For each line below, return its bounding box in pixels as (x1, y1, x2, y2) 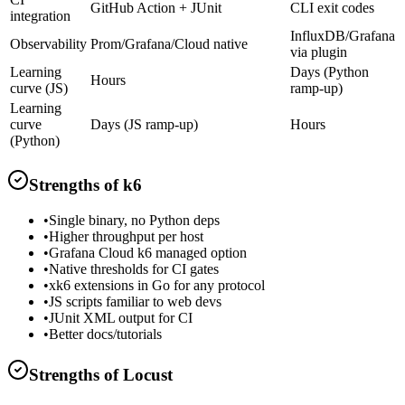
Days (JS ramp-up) (90, 117, 198, 133)
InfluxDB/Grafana (290, 28, 395, 44)
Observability (10, 36, 87, 52)
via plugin (290, 44, 347, 61)
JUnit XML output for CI (49, 309, 193, 325)
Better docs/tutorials (49, 325, 162, 342)
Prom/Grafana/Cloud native (90, 36, 248, 52)
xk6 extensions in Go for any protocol (49, 277, 265, 293)
